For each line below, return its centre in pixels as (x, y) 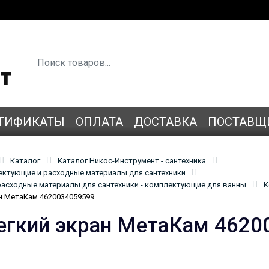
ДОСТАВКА (165, 122)
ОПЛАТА (99, 122)
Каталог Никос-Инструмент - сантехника (132, 160)
